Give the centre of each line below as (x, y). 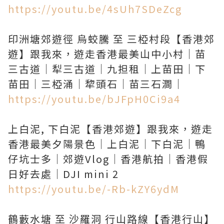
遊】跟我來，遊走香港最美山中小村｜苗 (107, 54)
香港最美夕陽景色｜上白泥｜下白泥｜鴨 (107, 144)
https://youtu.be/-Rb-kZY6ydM (94, 189)
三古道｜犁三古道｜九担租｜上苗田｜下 (107, 69)
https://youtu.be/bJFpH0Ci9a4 (94, 99)
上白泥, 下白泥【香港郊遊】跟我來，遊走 (110, 129)
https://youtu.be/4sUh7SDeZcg (95, 9)
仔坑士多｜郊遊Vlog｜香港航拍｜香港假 (108, 159)
